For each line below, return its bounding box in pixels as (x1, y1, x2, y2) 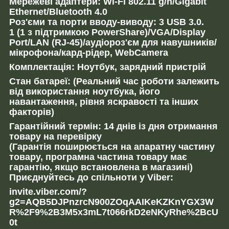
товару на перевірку (9, 131, 102, 142)
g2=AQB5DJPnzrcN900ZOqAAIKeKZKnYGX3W (9, 197, 214, 207)
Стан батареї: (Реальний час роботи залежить (9, 76, 219, 86)
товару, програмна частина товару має (9, 152, 187, 162)
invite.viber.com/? (9, 187, 87, 197)
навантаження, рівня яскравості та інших (9, 97, 198, 107)
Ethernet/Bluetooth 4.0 (9, 7, 107, 17)
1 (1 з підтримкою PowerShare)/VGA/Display (9, 27, 205, 37)
